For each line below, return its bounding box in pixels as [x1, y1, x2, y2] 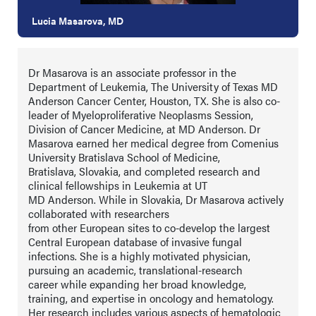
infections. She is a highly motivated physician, [28, 248, 250, 264]
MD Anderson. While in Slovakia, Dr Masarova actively [28, 191, 284, 207]
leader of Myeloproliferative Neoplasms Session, [28, 107, 253, 123]
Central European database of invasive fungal [28, 233, 242, 250]
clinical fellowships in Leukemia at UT [28, 177, 207, 193]
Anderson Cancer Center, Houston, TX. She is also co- [28, 92, 280, 109]
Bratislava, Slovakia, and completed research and [28, 163, 260, 179]
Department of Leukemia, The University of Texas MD [28, 78, 278, 95]
